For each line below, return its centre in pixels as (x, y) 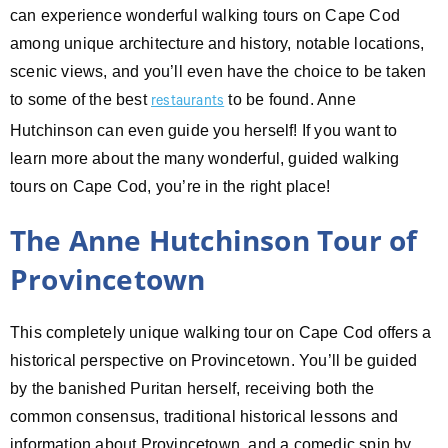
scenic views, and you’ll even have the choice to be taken (218, 71)
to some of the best (80, 99)
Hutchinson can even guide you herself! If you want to (204, 130)
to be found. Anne (290, 99)
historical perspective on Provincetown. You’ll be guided (214, 360)
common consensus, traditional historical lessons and (204, 416)
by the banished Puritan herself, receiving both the (192, 388)
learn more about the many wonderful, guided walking (205, 158)
